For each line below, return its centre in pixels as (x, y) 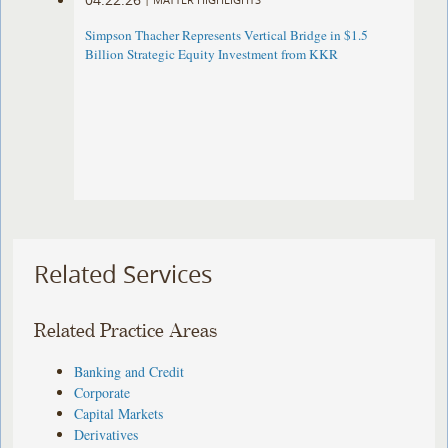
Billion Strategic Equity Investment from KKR (212, 54)
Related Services (123, 274)
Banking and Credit (129, 371)
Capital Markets (119, 413)
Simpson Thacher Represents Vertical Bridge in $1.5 (227, 35)
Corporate (102, 392)
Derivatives (106, 434)
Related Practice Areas (126, 331)
